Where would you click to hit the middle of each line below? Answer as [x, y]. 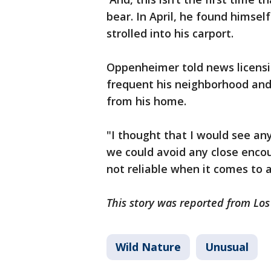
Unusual [227, 247]
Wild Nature [148, 247]
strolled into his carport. [170, 34]
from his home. [146, 101]
